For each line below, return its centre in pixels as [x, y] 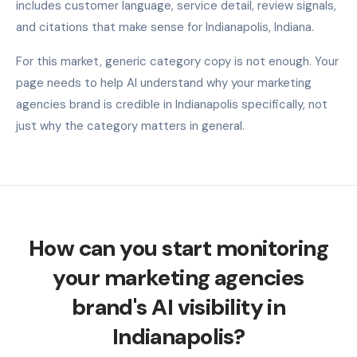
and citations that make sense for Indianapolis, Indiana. [165, 27]
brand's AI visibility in [178, 307]
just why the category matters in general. [130, 126]
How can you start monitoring [178, 248]
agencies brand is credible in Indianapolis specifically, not [172, 104]
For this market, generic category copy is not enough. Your [177, 61]
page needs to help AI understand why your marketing [164, 82]
